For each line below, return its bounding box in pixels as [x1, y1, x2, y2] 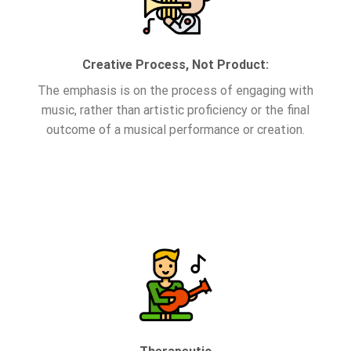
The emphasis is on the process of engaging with [38, 83, 313, 99]
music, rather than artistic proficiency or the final [42, 103, 309, 118]
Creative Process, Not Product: [82, 57, 269, 73]
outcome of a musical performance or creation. [46, 122, 305, 138]
